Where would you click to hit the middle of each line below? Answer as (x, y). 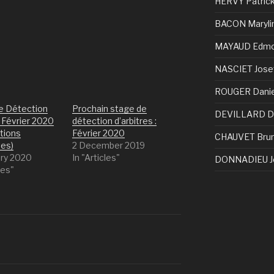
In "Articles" (96, 157)
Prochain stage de (110, 108)
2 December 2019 (109, 145)
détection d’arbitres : (115, 120)
